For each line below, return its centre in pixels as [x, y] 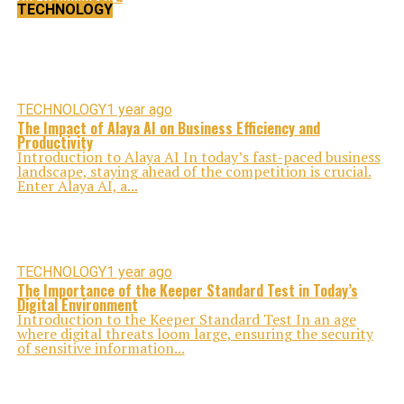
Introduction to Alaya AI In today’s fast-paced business [198, 157]
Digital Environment [77, 305]
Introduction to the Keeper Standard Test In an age [186, 319]
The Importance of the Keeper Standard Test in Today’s [187, 290]
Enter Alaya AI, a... [77, 186]
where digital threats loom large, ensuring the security [195, 334]
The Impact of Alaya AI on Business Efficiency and [168, 128]
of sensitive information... [101, 348]
